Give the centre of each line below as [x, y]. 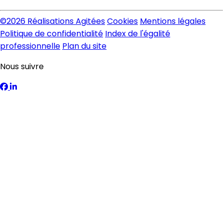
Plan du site [84, 46]
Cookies [122, 21]
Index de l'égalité [138, 34]
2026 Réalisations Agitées [56, 21]
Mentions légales [173, 21]
